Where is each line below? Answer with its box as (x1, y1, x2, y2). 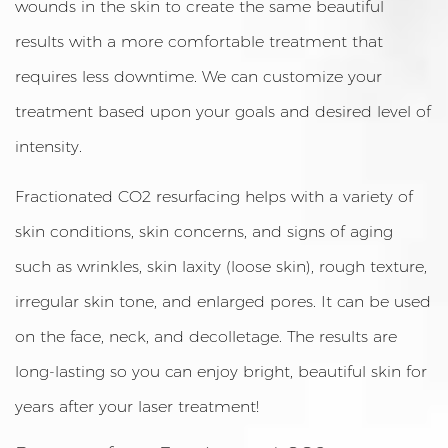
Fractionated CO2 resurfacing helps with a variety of (15, 187, 413, 206)
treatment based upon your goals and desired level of (15, 102, 431, 121)
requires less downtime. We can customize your (15, 67, 382, 86)
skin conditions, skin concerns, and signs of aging (15, 222, 393, 241)
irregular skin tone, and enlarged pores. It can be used (15, 292, 431, 311)
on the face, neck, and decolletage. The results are (15, 327, 397, 346)
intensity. (15, 137, 82, 156)
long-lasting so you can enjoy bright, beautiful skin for (15, 362, 427, 381)
